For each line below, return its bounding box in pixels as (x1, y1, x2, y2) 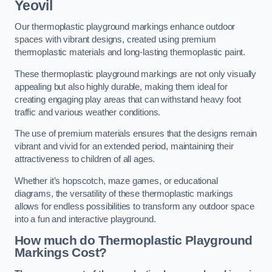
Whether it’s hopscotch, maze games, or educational (15, 175, 218, 186)
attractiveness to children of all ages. (15, 154, 155, 165)
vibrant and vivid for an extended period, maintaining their (15, 141, 234, 152)
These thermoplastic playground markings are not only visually (15, 69, 257, 79)
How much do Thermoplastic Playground (15, 233, 253, 248)
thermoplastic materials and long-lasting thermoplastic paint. (15, 47, 246, 58)
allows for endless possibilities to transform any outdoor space (15, 201, 254, 211)
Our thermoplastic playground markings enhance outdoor (15, 22, 236, 32)
